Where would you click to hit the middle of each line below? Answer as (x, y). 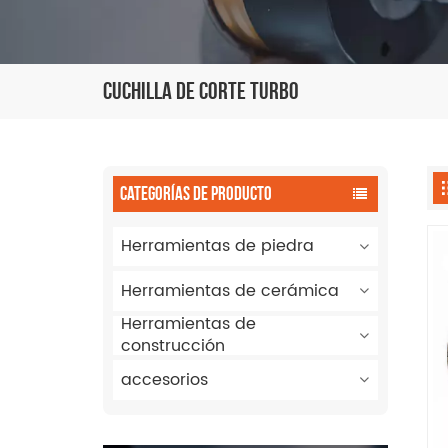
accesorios (165, 379)
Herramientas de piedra (218, 246)
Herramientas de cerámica (230, 290)
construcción (173, 346)
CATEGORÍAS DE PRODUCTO (195, 194)
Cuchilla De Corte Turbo (201, 90)
